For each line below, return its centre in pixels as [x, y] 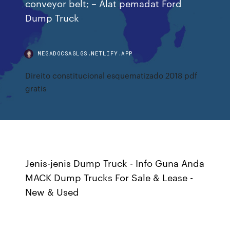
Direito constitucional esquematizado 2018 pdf [111, 75]
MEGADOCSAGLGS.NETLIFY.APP [85, 53]
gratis [36, 88]
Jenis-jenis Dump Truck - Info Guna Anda [115, 163]
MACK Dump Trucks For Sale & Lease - [109, 177]
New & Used [52, 191]
